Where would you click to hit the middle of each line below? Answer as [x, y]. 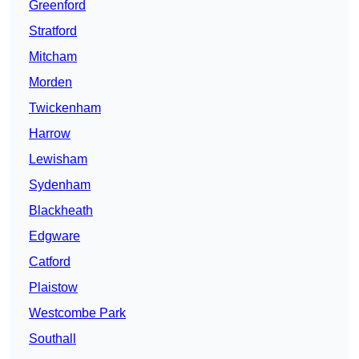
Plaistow [53, 288]
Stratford [53, 31]
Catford [50, 262]
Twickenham [65, 108]
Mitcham [53, 57]
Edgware [54, 236]
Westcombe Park [77, 313]
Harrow [50, 134]
